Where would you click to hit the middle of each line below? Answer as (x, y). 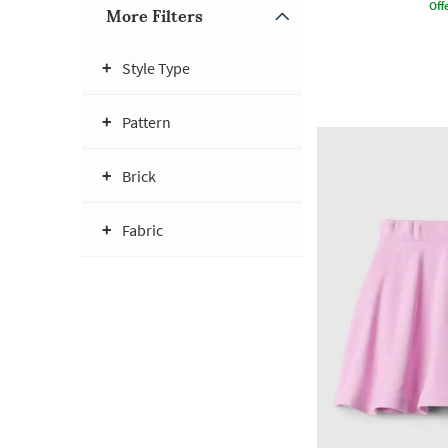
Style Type (156, 68)
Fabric (142, 230)
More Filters (154, 16)
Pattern (146, 122)
